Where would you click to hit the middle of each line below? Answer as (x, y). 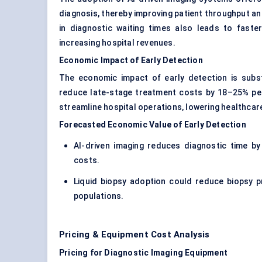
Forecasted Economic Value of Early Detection (153, 125)
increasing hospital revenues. (117, 43)
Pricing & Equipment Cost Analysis (135, 235)
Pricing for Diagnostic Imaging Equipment (143, 253)
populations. (99, 196)
